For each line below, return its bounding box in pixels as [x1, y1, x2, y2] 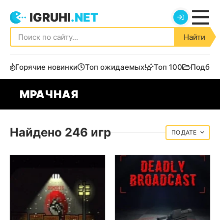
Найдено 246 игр [10, 125, 111, 139]
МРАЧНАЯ [20, 87, 78, 101]
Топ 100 [154, 62, 182, 72]
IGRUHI [29, 10, 71, 25]
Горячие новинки [15, 62, 78, 72]
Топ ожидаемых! [85, 62, 146, 72]
